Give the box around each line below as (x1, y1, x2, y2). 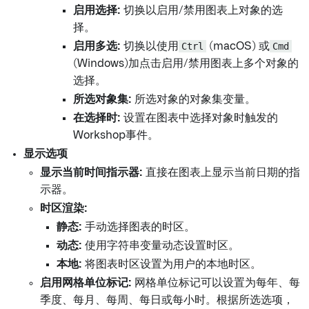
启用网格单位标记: (40, 277, 132, 289)
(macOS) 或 (206, 41, 270, 52)
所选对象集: (73, 94, 132, 106)
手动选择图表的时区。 (82, 221, 195, 233)
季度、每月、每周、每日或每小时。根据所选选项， (40, 295, 294, 306)
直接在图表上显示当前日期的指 (143, 167, 300, 179)
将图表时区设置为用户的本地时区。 (82, 259, 261, 270)
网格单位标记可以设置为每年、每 (132, 277, 300, 289)
